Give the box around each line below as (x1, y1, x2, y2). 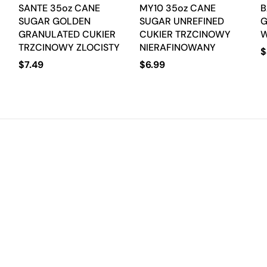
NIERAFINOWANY (139, 41, 216, 54)
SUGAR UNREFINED (139, 15, 224, 27)
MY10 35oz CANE (139, 2, 216, 14)
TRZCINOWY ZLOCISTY (18, 41, 120, 54)
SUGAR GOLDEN (18, 15, 91, 27)
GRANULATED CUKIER (18, 28, 116, 41)
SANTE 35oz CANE (18, 2, 100, 14)
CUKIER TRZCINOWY (139, 28, 231, 41)
